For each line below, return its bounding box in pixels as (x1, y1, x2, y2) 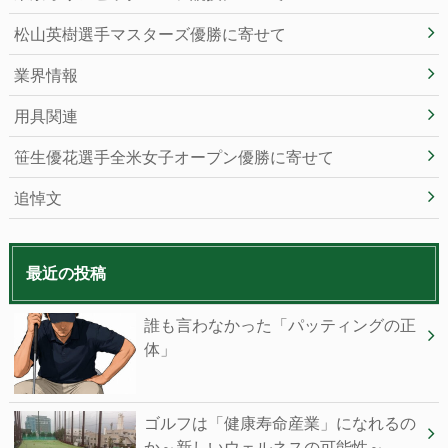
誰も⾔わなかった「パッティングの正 (143, 314, 416, 334)
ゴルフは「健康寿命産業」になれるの (143, 412, 416, 432)
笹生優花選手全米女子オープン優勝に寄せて (13, 146, 334, 166)
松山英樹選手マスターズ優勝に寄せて (13, 23, 286, 43)
